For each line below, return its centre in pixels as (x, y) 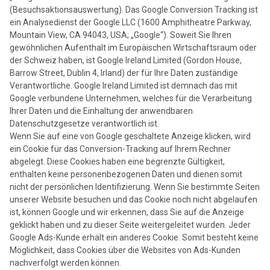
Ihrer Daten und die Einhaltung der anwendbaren (101, 111)
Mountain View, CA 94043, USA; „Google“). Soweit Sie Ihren (121, 35)
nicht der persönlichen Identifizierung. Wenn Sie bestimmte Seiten (135, 187)
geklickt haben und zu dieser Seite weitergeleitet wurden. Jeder (130, 225)
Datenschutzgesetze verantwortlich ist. (84, 124)
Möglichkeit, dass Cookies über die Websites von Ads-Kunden (125, 250)
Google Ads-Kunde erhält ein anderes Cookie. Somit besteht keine (134, 238)
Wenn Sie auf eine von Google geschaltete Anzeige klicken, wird (130, 137)
